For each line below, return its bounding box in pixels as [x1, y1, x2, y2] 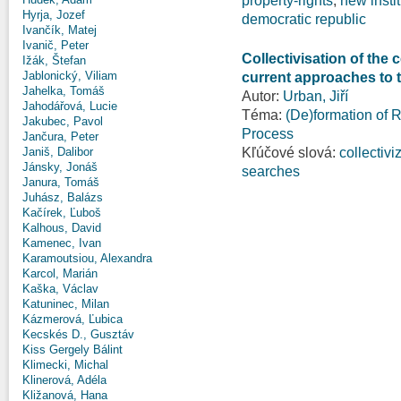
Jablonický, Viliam [22, 68, 117, 82]
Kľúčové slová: [242, 144, 339, 160]
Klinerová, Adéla [22, 372, 107, 387]
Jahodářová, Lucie [22, 98, 117, 113]
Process [242, 125, 294, 141]
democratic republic [242, 11, 366, 27]
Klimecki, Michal [22, 357, 108, 371]
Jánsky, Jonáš [22, 159, 98, 174]
